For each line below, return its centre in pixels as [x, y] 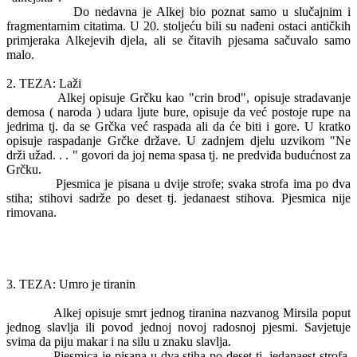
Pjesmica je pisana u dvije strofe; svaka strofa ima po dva [204, 184]
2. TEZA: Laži [44, 83]
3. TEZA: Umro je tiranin [71, 284]
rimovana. [31, 212]
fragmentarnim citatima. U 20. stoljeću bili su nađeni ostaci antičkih [178, 26]
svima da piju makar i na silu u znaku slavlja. [119, 341]
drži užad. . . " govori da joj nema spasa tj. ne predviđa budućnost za [178, 155]
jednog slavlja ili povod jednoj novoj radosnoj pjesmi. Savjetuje [178, 327]
